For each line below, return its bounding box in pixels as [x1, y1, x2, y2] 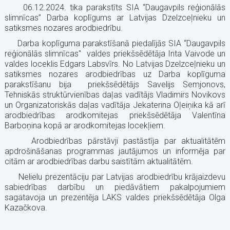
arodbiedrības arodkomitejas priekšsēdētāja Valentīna [4, 110, 226, 120]
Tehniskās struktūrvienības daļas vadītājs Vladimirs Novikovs [4, 89, 226, 100]
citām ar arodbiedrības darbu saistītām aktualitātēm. [4, 156, 195, 166]
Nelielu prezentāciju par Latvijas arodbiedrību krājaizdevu [4, 171, 226, 182]
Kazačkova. [4, 202, 47, 213]
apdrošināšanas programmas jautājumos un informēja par [4, 146, 226, 156]
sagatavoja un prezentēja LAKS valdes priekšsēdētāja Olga [4, 192, 226, 202]
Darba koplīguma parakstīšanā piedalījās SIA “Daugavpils [4, 38, 226, 48]
